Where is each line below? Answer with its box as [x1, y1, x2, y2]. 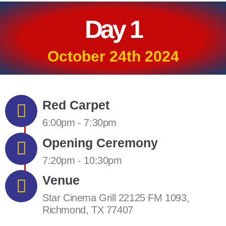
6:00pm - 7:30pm [42, 117, 117, 129]
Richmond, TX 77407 [42, 204, 133, 216]
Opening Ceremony [42, 135, 158, 150]
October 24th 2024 [47, 48, 179, 65]
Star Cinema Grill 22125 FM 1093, [42, 192, 190, 204]
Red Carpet [42, 98, 109, 112]
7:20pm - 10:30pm [42, 154, 122, 166]
